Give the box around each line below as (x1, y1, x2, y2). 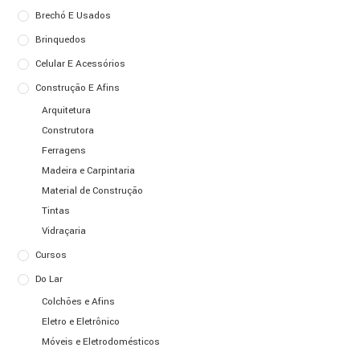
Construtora (42, 123, 95, 137)
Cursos (35, 247, 67, 262)
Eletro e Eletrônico (42, 314, 121, 329)
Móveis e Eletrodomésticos (42, 334, 161, 349)
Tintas (42, 203, 71, 218)
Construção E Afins (35, 80, 121, 95)
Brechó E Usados (35, 8, 112, 22)
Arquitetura (42, 103, 92, 117)
